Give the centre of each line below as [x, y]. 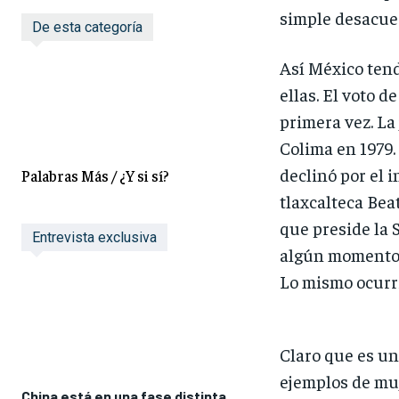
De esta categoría [87, 27]
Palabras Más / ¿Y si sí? [95, 176]
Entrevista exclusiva [94, 238]
